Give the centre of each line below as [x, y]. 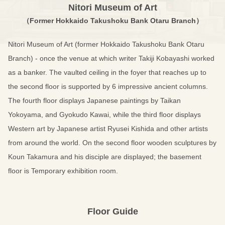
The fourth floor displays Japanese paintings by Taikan [94, 100]
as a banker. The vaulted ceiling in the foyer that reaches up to [107, 72]
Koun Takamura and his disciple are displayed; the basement [105, 157]
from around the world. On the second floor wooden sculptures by [112, 143]
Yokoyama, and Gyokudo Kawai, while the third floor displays [104, 115]
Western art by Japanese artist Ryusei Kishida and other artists [108, 129]
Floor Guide [113, 211]
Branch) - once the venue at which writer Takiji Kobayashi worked [111, 58]
